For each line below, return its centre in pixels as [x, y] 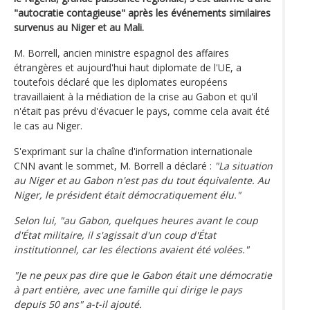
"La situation [244, 165]
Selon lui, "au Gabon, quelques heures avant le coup [136, 220]
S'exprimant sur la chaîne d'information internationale [133, 151]
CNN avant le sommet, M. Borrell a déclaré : [114, 165]
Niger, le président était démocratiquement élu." [127, 194]
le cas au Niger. [48, 125]
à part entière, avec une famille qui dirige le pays [128, 289]
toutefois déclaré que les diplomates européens [121, 82]
